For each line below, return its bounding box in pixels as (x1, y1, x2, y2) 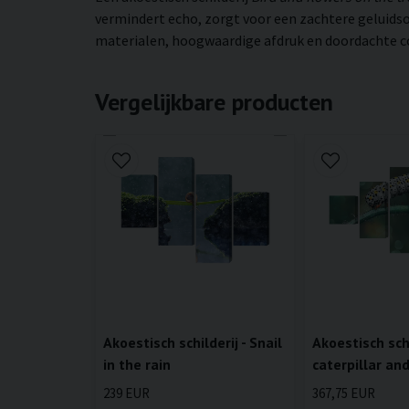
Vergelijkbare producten (95, 86, 333, 117)
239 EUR (103, 384, 150, 403)
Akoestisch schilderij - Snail (103, 333, 282, 352)
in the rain (103, 355, 171, 374)
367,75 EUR (312, 384, 376, 403)
